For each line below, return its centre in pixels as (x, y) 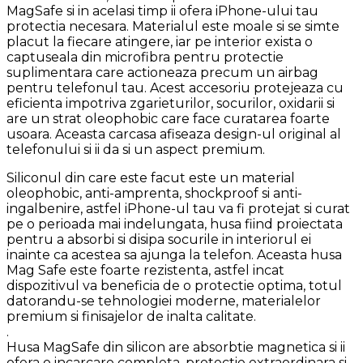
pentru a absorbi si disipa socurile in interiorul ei (159, 239)
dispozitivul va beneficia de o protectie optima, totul (174, 285)
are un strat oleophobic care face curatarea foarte (168, 118)
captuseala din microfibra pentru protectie (145, 57)
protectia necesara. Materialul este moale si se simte (173, 26)
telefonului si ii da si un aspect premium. (136, 149)
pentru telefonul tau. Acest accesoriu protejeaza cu (175, 88)
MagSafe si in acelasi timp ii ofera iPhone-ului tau (162, 11)
